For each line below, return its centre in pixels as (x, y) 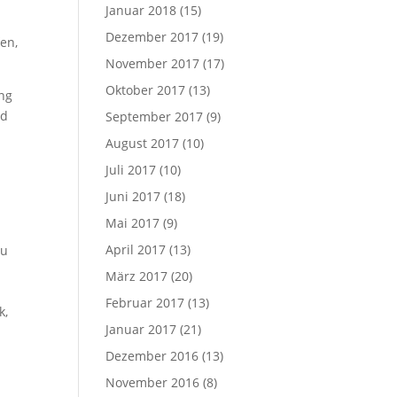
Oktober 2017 (146, 90)
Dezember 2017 (152, 37)
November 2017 (153, 63)
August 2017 (143, 143)
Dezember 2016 (152, 356)
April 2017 (136, 249)
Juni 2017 (133, 196)
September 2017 (155, 117)
